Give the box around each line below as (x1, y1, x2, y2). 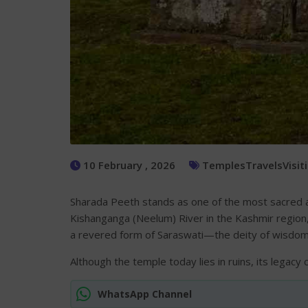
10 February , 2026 (80, 157, 175, 172)
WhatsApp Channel (98, 287, 192, 300)
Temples (202, 157, 245, 172)
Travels (245, 157, 283, 172)
